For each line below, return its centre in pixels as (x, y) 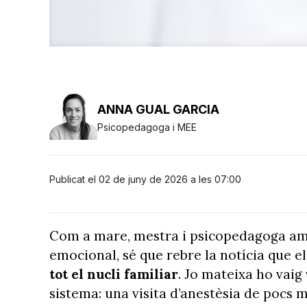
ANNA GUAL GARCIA (158, 109)
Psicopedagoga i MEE (147, 127)
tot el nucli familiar (114, 274)
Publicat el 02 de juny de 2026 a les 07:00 (145, 179)
